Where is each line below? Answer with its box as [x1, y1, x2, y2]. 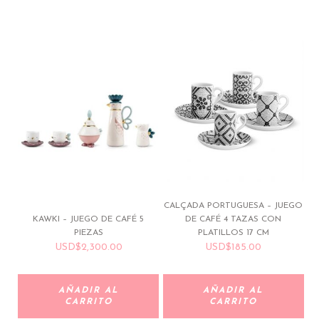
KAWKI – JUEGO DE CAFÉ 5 [33, 215, 145, 224]
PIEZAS [73, 229, 103, 238]
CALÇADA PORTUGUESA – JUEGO [164, 202, 303, 211]
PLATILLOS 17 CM [197, 229, 269, 238]
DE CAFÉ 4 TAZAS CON [185, 215, 282, 224]
